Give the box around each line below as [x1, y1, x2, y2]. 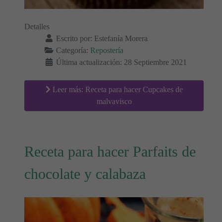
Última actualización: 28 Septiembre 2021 [56, 58, 187, 67]
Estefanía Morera [94, 34, 148, 43]
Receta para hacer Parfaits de [24, 143, 196, 161]
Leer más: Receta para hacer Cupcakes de [50, 85, 183, 94]
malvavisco [96, 97, 132, 106]
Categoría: [54, 46, 90, 55]
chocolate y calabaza [24, 166, 146, 183]
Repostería [90, 46, 123, 55]
